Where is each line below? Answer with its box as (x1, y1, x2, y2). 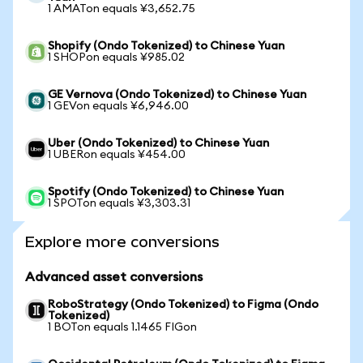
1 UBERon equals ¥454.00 (48, 149, 186, 160)
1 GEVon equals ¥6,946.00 (48, 100, 189, 112)
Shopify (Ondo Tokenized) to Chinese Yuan (48, 41, 284, 52)
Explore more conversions (25, 233, 220, 250)
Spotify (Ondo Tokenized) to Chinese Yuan (48, 186, 284, 198)
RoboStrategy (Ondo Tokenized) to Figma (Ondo (48, 299, 318, 310)
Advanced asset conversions (25, 271, 203, 284)
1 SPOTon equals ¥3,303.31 (48, 198, 190, 209)
